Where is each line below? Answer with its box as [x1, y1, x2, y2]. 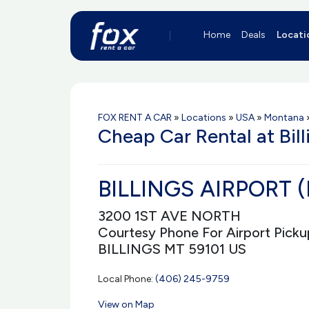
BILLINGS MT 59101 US [98, 241, 246, 257]
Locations [181, 112, 226, 123]
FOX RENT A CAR [98, 112, 172, 123]
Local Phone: [98, 273, 155, 285]
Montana [264, 112, 304, 123]
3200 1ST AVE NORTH [98, 208, 241, 224]
